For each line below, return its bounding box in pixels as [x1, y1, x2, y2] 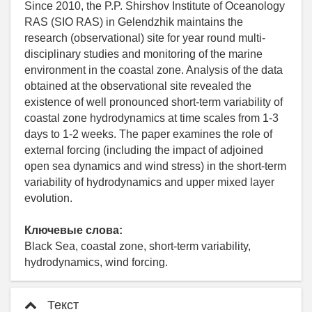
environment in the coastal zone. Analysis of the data [24, 63, 283, 76]
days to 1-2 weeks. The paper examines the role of [24, 127, 272, 140]
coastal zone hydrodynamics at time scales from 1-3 [24, 111, 279, 124]
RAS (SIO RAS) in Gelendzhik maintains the [24, 15, 243, 28]
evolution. [24, 192, 72, 204]
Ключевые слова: [24, 224, 123, 236]
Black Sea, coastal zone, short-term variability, [24, 240, 251, 252]
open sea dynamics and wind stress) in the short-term [24, 159, 286, 172]
